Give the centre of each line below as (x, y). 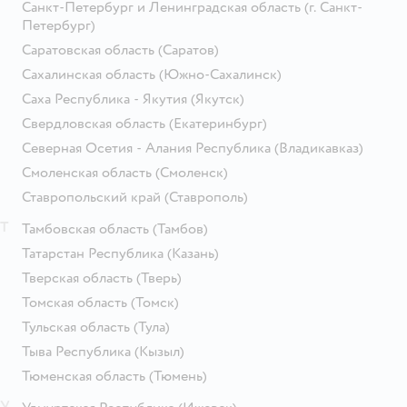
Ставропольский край (91, 197)
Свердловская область (94, 123)
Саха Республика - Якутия (104, 99)
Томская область (74, 302)
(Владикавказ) (319, 148)
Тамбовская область (85, 228)
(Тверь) (159, 278)
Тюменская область (84, 376)
